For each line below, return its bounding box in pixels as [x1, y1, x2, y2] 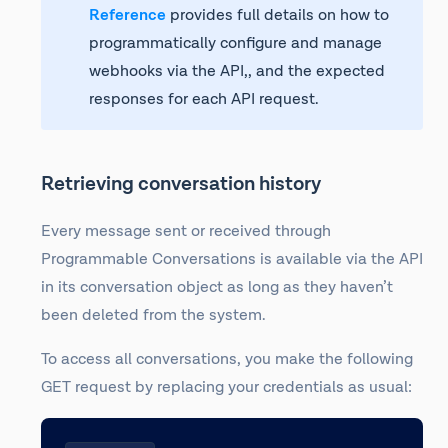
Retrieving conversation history [41, 171, 321, 197]
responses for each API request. [89, 89, 319, 110]
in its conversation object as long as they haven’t [41, 277, 393, 298]
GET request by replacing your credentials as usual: [41, 377, 412, 398]
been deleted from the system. [41, 305, 266, 326]
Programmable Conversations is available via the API [41, 249, 423, 270]
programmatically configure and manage [89, 33, 382, 54]
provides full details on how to [166, 5, 389, 26]
